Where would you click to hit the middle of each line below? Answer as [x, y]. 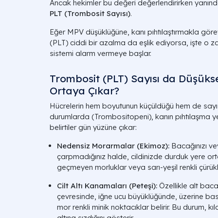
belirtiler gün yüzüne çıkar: [93, 127]
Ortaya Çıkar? [84, 91]
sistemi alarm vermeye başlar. [100, 53]
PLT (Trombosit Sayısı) [90, 13]
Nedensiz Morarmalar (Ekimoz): [113, 146]
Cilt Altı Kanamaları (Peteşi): [107, 186]
